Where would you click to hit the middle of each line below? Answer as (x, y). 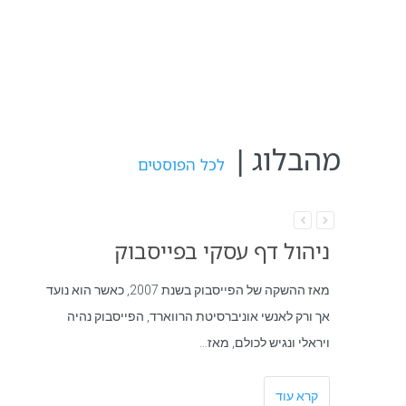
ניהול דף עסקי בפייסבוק (222, 251)
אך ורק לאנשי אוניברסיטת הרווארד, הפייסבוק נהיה (198, 316)
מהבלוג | (285, 159)
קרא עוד (296, 396)
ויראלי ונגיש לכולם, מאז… (264, 343)
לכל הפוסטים (184, 164)
